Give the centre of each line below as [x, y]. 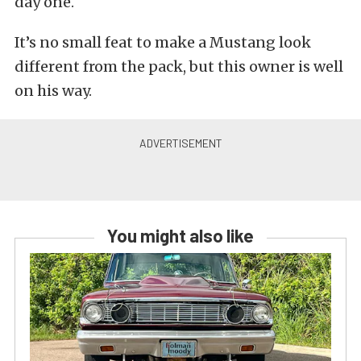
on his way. [53, 91]
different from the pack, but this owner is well [179, 66]
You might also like [180, 235]
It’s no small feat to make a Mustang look [163, 42]
